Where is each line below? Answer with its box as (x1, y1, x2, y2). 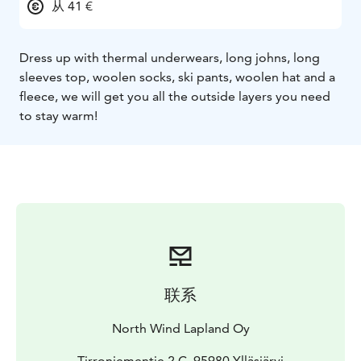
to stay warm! (19, 108, 98, 124)
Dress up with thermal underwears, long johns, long (19, 50, 320, 66)
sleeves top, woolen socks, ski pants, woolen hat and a (19, 69, 335, 85)
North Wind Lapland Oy (111, 321, 250, 337)
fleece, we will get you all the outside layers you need (19, 89, 330, 105)
